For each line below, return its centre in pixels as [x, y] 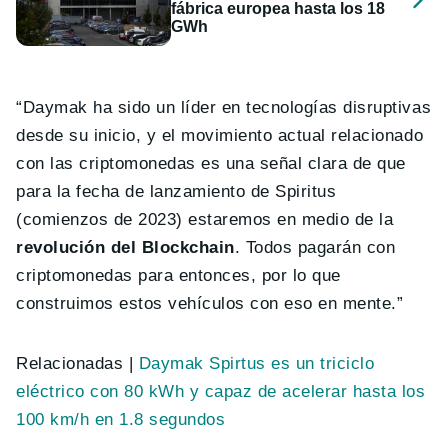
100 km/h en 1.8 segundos [121, 420]
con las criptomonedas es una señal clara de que [211, 164]
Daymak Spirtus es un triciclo [256, 364]
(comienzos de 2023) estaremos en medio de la [205, 220]
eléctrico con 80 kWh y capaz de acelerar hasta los [221, 392]
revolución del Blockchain [125, 248]
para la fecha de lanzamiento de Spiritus [176, 192]
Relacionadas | [77, 364]
